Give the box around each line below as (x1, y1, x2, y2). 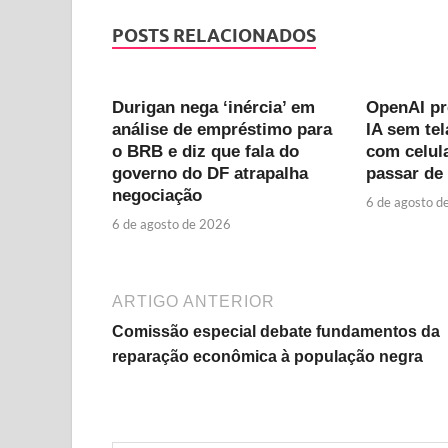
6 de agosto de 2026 (112, 216, 231, 233)
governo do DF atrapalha (112, 163, 308, 183)
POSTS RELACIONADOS (112, 24, 316, 46)
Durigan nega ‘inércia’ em (112, 97, 315, 117)
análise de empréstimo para (112, 119, 332, 139)
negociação (112, 185, 202, 205)
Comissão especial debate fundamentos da (112, 323, 440, 341)
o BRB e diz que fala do (112, 141, 299, 161)
